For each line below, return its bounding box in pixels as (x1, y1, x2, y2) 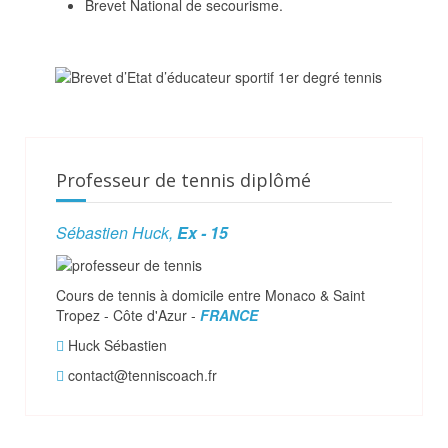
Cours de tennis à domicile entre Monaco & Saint (56, 285, 365, 306)
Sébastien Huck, (56, 221, 177, 245)
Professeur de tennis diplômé (56, 168, 311, 193)
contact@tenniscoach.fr (64, 365, 217, 386)
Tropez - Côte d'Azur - (56, 305, 200, 326)
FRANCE (200, 305, 258, 326)
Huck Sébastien (64, 335, 167, 356)
